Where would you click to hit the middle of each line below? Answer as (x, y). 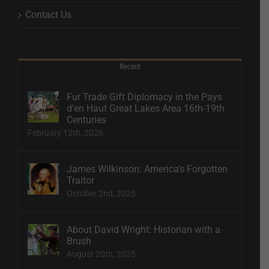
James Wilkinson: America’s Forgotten (147, 169)
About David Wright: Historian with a (144, 229)
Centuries (86, 119)
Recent (130, 66)
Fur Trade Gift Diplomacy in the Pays (144, 97)
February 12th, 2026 (65, 132)
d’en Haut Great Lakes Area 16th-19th (146, 108)
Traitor (80, 180)
